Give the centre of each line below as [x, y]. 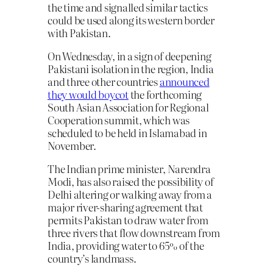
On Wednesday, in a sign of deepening [129, 56]
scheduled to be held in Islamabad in [127, 133]
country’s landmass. [92, 258]
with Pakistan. [79, 33]
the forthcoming [165, 94]
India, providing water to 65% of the [126, 246]
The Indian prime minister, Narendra [129, 169]
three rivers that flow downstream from [134, 233]
